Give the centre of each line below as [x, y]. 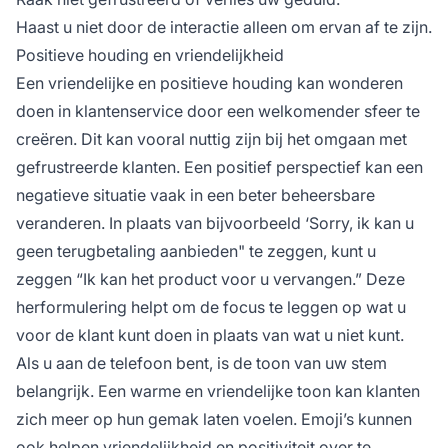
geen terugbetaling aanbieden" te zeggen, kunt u [196, 250]
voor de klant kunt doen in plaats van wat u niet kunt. [210, 334]
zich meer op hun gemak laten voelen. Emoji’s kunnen [214, 418]
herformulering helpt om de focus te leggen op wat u [211, 306]
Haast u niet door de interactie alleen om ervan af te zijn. [224, 26]
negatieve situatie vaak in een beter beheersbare [195, 194]
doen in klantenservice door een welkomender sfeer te [218, 110]
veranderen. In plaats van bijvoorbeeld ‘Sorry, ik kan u [215, 222]
